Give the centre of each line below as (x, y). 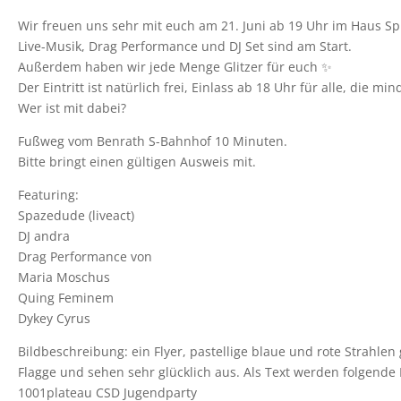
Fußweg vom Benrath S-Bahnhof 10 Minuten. (153, 141)
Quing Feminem (66, 298)
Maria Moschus (64, 277)
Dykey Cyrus (54, 318)
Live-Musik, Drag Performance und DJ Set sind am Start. (185, 46)
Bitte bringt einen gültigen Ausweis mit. (137, 162)
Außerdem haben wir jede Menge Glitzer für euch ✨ (175, 67)
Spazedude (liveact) (76, 215)
